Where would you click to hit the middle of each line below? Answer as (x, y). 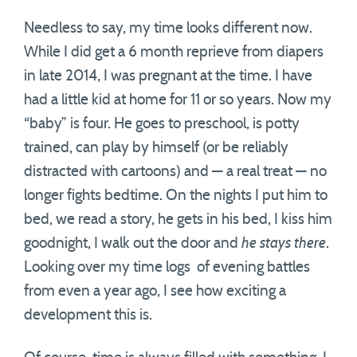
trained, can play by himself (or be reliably (156, 148)
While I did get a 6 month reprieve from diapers (174, 52)
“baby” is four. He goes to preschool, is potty (162, 124)
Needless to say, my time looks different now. (168, 28)
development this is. (88, 315)
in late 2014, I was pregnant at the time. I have (168, 76)
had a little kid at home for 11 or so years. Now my (178, 100)
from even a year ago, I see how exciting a (155, 291)
